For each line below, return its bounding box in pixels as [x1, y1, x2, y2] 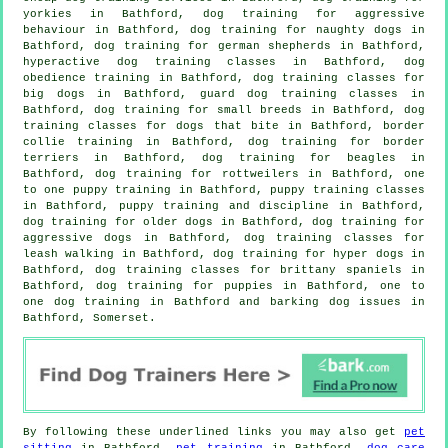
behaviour [23, 23, 86, 36]
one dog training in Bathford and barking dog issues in [23, 295, 425, 308]
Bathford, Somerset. [23, 311, 156, 324]
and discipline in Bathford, [219, 199, 426, 212]
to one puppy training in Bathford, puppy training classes [23, 183, 425, 196]
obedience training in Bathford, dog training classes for [23, 71, 425, 84]
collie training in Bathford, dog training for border [23, 135, 425, 148]
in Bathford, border [278, 119, 425, 132]
